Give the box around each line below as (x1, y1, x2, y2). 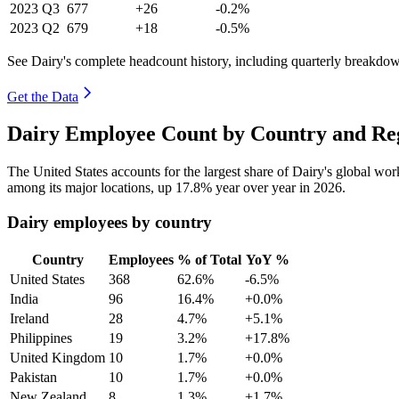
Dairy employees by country (7, 213, 212, 232)
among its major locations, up (7, 180, 175, 196)
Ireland (10, 310, 49, 326)
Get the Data (7, 88, 78, 104)
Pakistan (10, 369, 57, 385)
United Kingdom (10, 349, 105, 365)
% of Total (177, 251, 241, 267)
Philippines (10, 330, 72, 346)
